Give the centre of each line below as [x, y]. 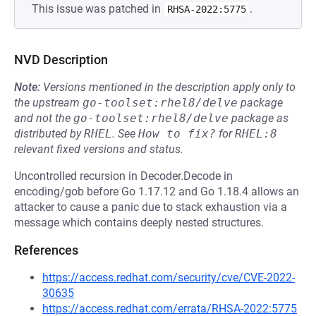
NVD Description [61, 60]
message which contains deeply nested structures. [139, 223]
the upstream [48, 103]
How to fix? [177, 134]
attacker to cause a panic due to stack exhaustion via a [151, 207]
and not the [44, 118]
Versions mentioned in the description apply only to [169, 87]
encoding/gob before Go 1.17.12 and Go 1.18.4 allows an [157, 192]
